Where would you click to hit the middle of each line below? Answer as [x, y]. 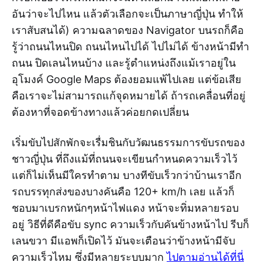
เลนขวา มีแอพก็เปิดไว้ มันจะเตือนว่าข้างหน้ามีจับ [123, 240]
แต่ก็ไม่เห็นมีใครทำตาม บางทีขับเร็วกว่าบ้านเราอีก [127, 175]
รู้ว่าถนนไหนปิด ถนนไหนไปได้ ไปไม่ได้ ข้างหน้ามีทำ [130, 46]
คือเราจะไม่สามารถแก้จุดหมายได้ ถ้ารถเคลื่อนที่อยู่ [129, 95]
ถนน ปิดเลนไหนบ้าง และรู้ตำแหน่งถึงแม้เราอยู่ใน [124, 63]
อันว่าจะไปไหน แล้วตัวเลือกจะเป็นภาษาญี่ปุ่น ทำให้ [127, 13]
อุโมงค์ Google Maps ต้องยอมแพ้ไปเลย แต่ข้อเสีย [127, 79]
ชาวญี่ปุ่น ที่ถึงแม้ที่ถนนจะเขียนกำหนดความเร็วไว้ [125, 158]
